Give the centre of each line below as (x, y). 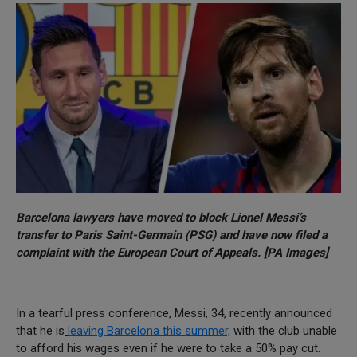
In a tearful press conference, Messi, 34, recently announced (174, 313)
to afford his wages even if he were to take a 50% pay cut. (168, 348)
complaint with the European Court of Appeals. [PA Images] (172, 252)
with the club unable (284, 330)
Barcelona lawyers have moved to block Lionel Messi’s (161, 217)
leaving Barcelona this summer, (149, 330)
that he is (40, 330)
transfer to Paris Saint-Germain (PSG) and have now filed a (172, 235)
